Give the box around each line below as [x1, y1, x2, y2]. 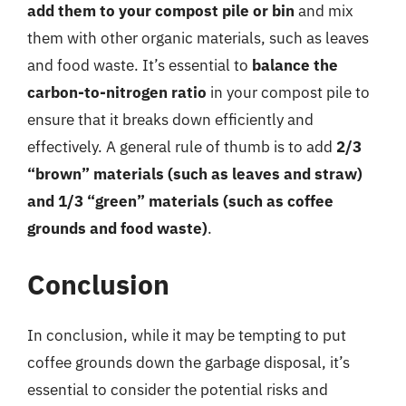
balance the [252, 55, 338, 75]
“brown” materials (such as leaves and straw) [27, 164, 362, 184]
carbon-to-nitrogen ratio [27, 82, 207, 102]
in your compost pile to [207, 82, 370, 102]
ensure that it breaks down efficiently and [27, 110, 314, 130]
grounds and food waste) [27, 218, 208, 238]
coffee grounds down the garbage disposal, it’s [27, 352, 350, 372]
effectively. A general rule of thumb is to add [27, 137, 336, 157]
